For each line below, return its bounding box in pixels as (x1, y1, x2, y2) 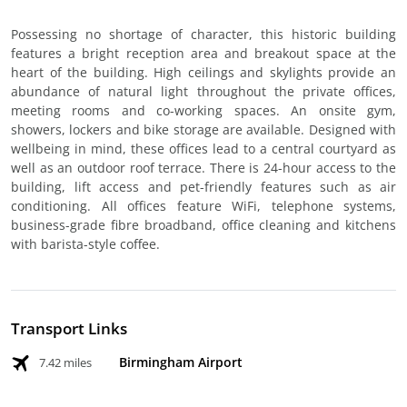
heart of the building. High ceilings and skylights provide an (11, 64, 396, 81)
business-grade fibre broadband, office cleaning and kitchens (11, 216, 396, 233)
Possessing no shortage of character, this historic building (11, 25, 396, 43)
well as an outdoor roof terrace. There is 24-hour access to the (11, 159, 396, 176)
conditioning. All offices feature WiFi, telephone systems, (11, 197, 396, 214)
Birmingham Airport (119, 353, 243, 371)
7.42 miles (39, 354, 92, 371)
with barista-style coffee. (11, 235, 160, 253)
